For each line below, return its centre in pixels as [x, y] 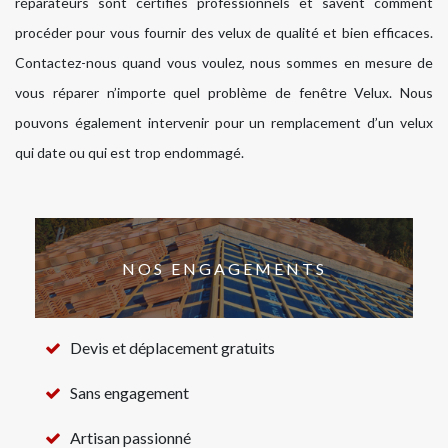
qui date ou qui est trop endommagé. [129, 153]
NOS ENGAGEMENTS [224, 268]
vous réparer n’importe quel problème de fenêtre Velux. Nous [224, 93]
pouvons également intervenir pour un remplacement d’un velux [224, 123]
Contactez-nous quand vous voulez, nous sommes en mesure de [224, 63]
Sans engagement [129, 393]
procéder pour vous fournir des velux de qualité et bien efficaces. [224, 33]
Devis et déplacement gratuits [172, 348]
